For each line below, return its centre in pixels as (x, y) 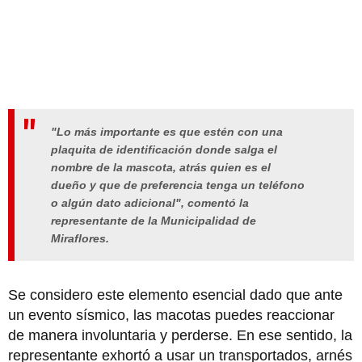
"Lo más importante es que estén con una (167, 132)
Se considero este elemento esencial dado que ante (175, 295)
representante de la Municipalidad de (154, 221)
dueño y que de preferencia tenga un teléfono (178, 185)
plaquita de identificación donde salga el (164, 150)
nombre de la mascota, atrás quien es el (161, 168)
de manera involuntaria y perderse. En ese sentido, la (180, 335)
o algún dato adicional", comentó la (150, 203)
